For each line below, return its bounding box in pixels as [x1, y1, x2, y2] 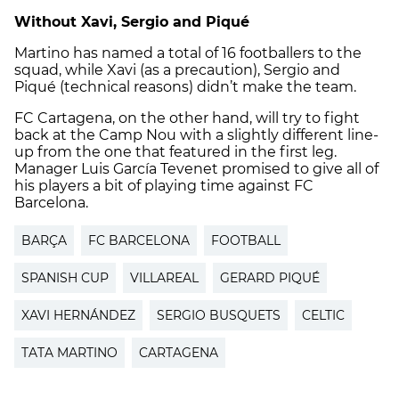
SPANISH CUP [21, 269, 109, 286]
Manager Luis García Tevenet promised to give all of [14, 159, 379, 177]
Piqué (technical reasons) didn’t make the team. [14, 77, 356, 95]
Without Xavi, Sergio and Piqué [14, 12, 249, 30]
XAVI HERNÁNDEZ [21, 306, 135, 323]
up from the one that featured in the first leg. [14, 142, 337, 160]
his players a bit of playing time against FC [14, 176, 313, 194]
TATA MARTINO [21, 344, 118, 361]
